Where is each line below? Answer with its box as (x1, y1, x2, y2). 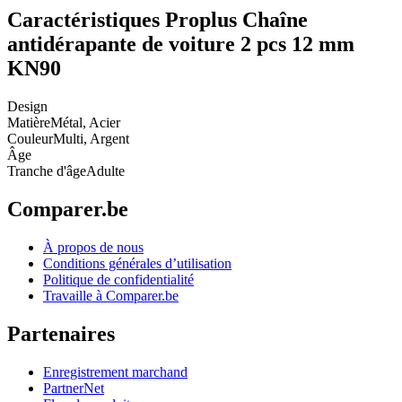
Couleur (7, 131, 53, 147)
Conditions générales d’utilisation (43, 256, 232, 272)
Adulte (86, 163, 125, 179)
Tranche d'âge (7, 163, 86, 179)
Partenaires (7, 321, 115, 345)
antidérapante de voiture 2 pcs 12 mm (7, 32, 354, 57)
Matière (7, 115, 50, 131)
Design (7, 99, 48, 115)
